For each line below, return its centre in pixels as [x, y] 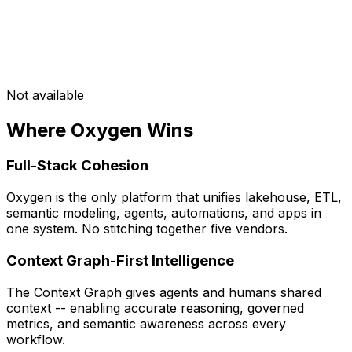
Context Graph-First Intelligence [120, 260]
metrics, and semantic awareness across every [146, 323]
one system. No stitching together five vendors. [147, 229]
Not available [45, 95]
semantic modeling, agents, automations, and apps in [164, 213]
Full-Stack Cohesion [77, 166]
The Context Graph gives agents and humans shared [164, 292]
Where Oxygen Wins [100, 130]
